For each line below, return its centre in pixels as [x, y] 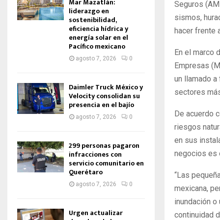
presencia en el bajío [101, 105]
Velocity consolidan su [104, 96]
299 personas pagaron [104, 146]
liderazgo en [89, 11]
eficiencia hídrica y [98, 29]
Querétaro [86, 172]
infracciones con [95, 154]
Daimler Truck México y [106, 87]
